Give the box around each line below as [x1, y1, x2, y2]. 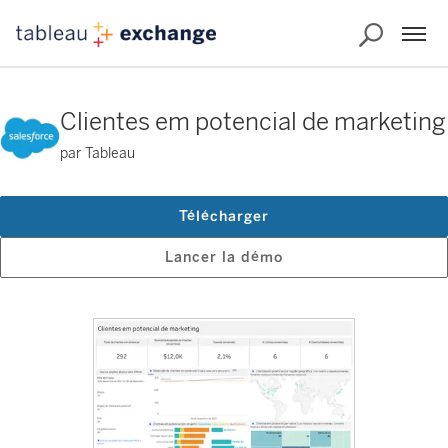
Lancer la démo [165, 249, 283, 266]
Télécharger [179, 208, 269, 225]
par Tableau [60, 145, 135, 162]
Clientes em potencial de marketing [60, 107, 446, 136]
